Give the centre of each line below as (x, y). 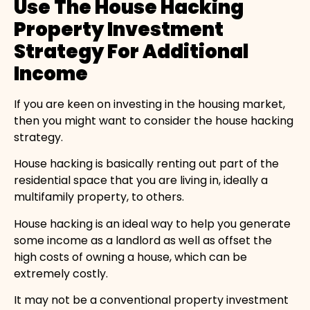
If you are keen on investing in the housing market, (149, 104)
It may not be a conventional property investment (151, 300)
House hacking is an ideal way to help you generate (152, 224)
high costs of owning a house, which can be (130, 257)
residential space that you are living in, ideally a (141, 181)
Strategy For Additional (131, 51)
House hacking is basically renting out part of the (146, 164)
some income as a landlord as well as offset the (143, 240)
